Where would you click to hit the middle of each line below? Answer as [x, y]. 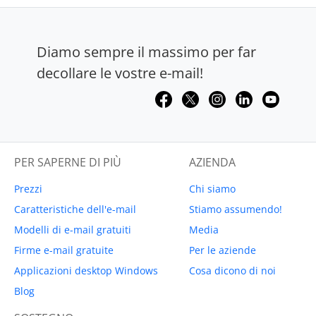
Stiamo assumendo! [236, 209]
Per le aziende [223, 250]
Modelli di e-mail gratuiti [73, 229]
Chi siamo [212, 188]
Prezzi [28, 188]
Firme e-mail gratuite [64, 250]
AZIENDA [212, 162]
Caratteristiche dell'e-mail [75, 209]
